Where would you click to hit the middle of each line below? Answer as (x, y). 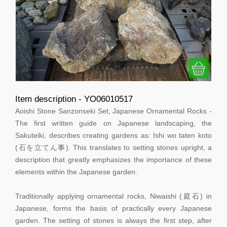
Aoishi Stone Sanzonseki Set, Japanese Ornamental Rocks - (113, 111)
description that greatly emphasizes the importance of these (113, 160)
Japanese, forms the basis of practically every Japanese (113, 209)
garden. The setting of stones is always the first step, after (113, 221)
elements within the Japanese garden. (76, 172)
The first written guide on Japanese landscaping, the (113, 123)
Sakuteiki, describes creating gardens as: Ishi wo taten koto (113, 136)
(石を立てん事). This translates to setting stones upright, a (113, 148)
